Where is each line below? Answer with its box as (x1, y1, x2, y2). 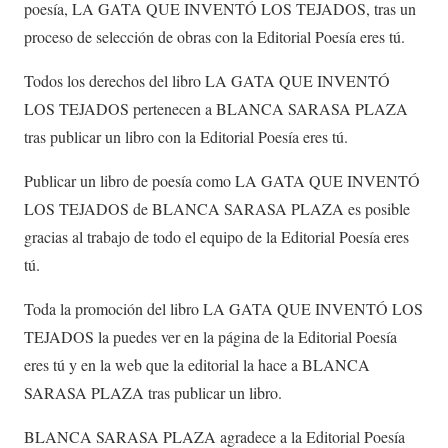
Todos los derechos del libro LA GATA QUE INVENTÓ (24, 69, 390, 91)
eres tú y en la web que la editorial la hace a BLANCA (24, 353, 370, 375)
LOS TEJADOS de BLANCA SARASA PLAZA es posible (24, 197, 410, 219)
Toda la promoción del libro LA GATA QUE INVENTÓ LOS (24, 297, 423, 319)
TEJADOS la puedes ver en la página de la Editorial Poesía (24, 325, 397, 347)
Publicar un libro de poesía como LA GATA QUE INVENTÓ (24, 169, 420, 191)
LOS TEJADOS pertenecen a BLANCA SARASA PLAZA (24, 97, 408, 119)
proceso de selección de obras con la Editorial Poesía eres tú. (24, 25, 405, 47)
